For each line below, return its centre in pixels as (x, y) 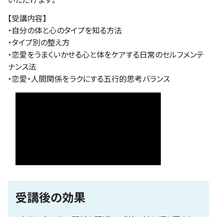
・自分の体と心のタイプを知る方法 (65, 30)
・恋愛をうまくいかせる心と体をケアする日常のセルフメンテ (106, 54)
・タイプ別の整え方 (39, 42)
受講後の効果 (50, 197)
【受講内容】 (27, 18)
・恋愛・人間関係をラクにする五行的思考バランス (89, 78)
